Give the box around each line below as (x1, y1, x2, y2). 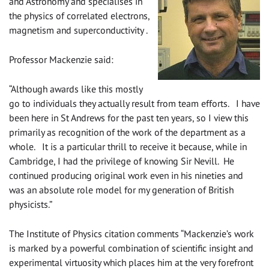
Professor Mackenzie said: (9, 53, 113, 65)
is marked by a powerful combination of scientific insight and (9, 241, 253, 254)
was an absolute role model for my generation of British (9, 183, 234, 196)
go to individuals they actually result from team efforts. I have (9, 97, 260, 109)
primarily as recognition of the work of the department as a (9, 125, 246, 138)
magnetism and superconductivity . (9, 23, 148, 36)
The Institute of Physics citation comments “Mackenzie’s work (9, 227, 254, 240)
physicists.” (9, 198, 52, 210)
